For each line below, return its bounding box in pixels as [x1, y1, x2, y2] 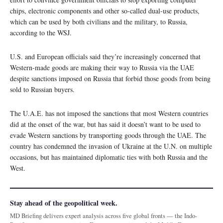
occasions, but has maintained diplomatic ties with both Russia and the [10, 152, 208, 162]
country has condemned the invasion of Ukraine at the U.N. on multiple [10, 141, 212, 151]
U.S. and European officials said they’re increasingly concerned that [10, 51, 201, 61]
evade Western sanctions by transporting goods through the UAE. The [10, 130, 206, 140]
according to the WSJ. [10, 27, 72, 37]
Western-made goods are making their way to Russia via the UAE [10, 62, 194, 72]
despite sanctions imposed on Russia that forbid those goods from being [10, 73, 211, 83]
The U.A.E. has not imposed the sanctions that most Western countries [10, 108, 208, 118]
